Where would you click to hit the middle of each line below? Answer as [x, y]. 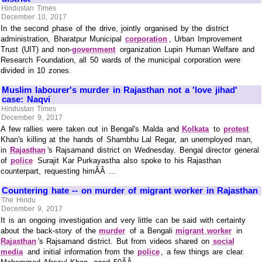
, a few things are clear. [203, 251]
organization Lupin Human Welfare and [185, 49]
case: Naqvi [26, 99]
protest [236, 129]
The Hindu [18, 200]
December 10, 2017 [34, 17]
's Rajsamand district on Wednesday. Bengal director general [153, 150]
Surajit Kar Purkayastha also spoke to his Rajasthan [128, 160]
